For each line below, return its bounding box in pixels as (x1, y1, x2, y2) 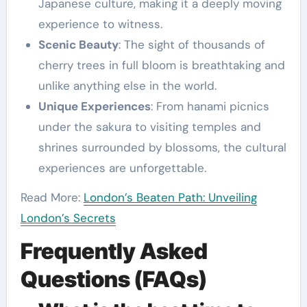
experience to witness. (38, 16, 162, 32)
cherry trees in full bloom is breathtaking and (38, 58, 285, 73)
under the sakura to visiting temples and (38, 119, 261, 135)
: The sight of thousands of (118, 37, 265, 53)
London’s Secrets (20, 210, 116, 226)
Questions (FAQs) (20, 266, 207, 293)
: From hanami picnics (150, 99, 269, 114)
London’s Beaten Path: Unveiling (83, 190, 257, 206)
